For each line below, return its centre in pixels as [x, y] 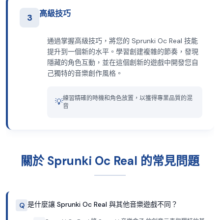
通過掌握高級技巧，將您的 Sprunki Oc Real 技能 [123, 41]
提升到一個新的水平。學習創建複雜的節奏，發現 [123, 52]
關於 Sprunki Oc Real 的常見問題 [110, 161]
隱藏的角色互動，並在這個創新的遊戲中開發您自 [123, 62]
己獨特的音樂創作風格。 [85, 73]
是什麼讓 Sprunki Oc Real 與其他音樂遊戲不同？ [103, 204]
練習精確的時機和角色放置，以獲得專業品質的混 [128, 98]
